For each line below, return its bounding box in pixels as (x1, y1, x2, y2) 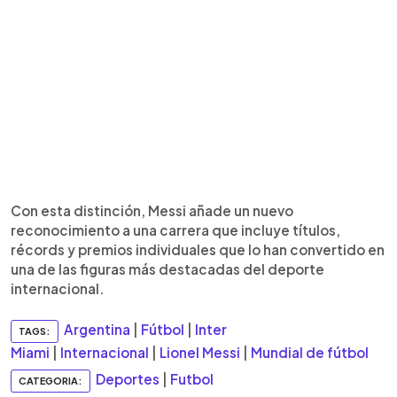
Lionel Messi (160, 343, 240, 361)
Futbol (170, 370, 214, 387)
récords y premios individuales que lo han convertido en (11, 240, 385, 258)
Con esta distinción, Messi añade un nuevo (11, 201, 293, 219)
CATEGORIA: (19, 374, 82, 386)
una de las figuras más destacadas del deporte (11, 260, 324, 277)
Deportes (96, 370, 160, 387)
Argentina (64, 320, 130, 338)
